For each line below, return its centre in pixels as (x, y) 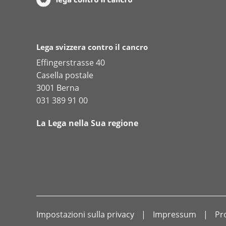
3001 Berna (58, 88)
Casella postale (65, 75)
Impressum (175, 214)
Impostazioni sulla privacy (85, 214)
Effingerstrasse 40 (71, 62)
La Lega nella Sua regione (87, 123)
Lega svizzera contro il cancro (92, 47)
